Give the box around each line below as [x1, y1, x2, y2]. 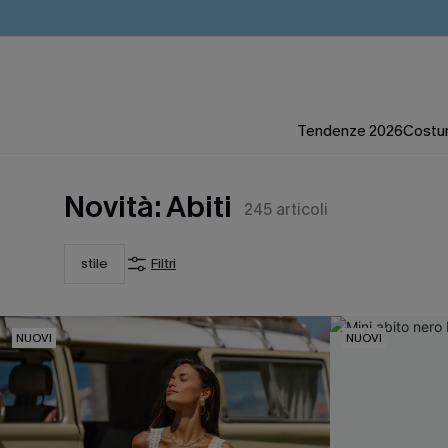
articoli [276, 199, 328, 220]
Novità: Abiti [64, 187, 232, 227]
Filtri [151, 254, 176, 273]
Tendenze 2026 [297, 121, 403, 141]
